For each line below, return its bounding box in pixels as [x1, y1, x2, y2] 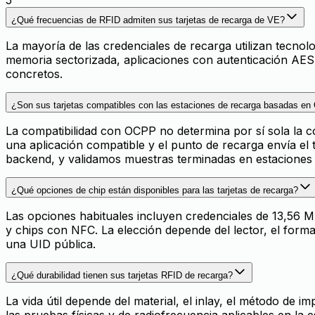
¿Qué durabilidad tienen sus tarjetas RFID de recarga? [11, 269, 233, 281]
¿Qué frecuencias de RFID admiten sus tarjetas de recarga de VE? [11, 14, 285, 25]
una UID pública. [6, 236, 96, 251]
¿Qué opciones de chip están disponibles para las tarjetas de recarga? [11, 184, 298, 195]
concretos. [6, 66, 63, 81]
